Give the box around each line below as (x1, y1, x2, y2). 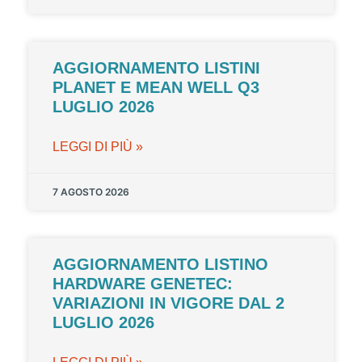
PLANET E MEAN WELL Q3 (53, 78, 259, 96)
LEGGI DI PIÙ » (53, 140, 143, 154)
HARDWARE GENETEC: (53, 275, 233, 293)
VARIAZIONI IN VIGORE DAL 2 (53, 294, 284, 312)
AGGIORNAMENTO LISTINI (53, 59, 260, 77)
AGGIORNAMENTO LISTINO (53, 255, 268, 273)
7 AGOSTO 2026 (53, 186, 129, 198)
